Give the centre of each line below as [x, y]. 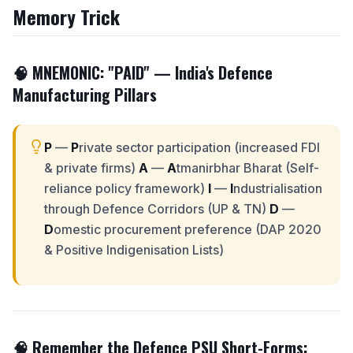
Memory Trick [66, 17]
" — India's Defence [208, 72]
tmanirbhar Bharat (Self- [248, 168]
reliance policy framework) [126, 188]
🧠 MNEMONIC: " [63, 72]
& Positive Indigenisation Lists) [134, 250]
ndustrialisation [278, 188]
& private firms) [91, 168]
